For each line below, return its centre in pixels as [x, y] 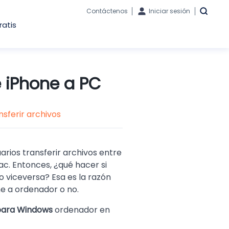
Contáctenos [107, 11]
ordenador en [81, 210]
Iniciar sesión [169, 11]
